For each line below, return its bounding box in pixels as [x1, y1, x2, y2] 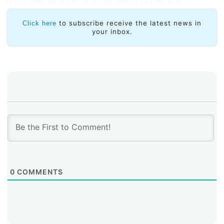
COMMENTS [15, 167, 63, 176]
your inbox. [91, 27, 132, 35]
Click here [22, 19, 56, 27]
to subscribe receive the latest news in [59, 19, 201, 27]
